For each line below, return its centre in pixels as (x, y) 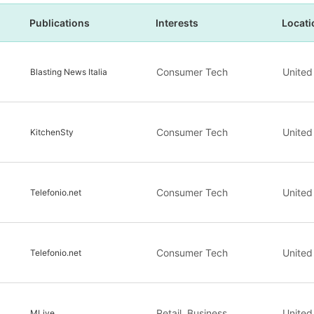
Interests (177, 23)
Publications (60, 23)
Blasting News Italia (69, 71)
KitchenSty (52, 132)
